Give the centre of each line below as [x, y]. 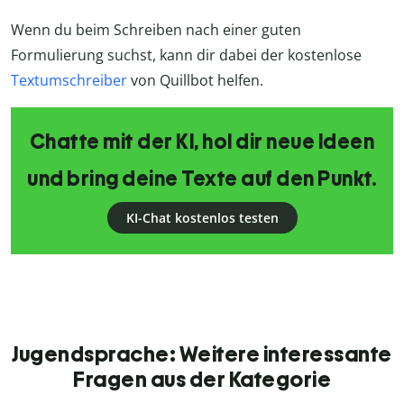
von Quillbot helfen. [195, 80]
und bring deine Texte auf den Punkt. [202, 178]
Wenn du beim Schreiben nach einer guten [156, 29]
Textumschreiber [69, 80]
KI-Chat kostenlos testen [202, 217]
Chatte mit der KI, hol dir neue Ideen [202, 141]
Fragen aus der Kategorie [202, 379]
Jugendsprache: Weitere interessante [202, 353]
